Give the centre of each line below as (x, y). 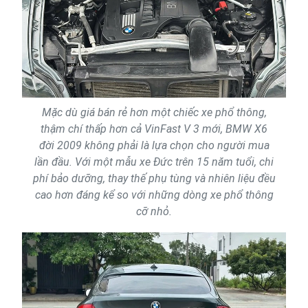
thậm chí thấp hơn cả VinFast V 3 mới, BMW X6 (154, 129)
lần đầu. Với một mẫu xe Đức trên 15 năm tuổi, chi (154, 162)
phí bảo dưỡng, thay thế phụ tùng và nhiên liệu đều (154, 178)
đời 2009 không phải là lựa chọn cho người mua (154, 145)
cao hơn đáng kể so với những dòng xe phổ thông (154, 195)
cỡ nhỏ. (154, 211)
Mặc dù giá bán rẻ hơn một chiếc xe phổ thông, (154, 112)
